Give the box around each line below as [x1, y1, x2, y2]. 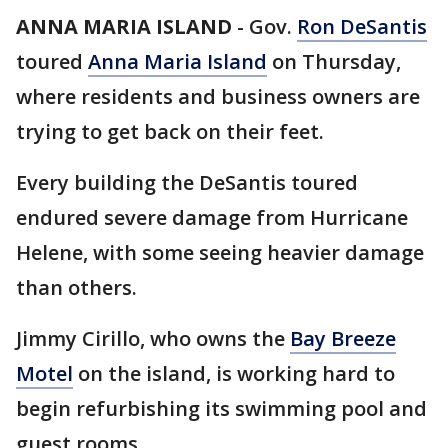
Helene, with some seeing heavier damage [16, 239, 424, 266]
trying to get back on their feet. [16, 118, 324, 145]
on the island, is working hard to [73, 360, 395, 387]
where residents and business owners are [16, 83, 420, 110]
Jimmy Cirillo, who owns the [16, 325, 290, 352]
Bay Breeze [290, 325, 396, 352]
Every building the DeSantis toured [16, 169, 358, 196]
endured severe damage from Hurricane [16, 204, 408, 231]
